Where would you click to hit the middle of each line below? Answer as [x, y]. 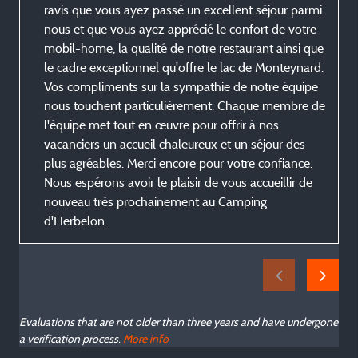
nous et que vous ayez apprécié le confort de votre [180, 29]
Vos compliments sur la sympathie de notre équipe [181, 87]
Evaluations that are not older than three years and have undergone [179, 322]
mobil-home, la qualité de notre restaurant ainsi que [184, 48]
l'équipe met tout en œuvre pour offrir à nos [161, 125]
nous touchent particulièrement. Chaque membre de [185, 106]
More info [146, 339]
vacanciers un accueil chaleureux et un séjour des [175, 144]
